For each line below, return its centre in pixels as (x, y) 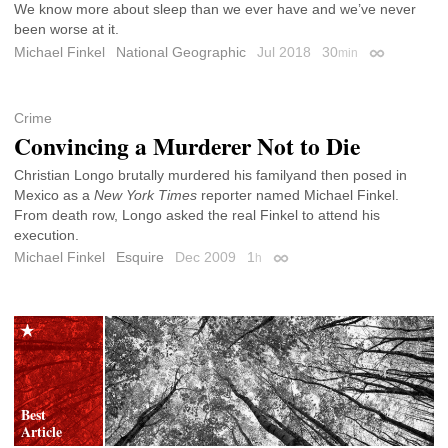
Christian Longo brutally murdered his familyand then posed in (210, 174)
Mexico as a (54, 194)
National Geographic (181, 52)
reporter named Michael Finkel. (298, 194)
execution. (46, 234)
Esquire (140, 257)
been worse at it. (66, 29)
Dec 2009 (207, 257)
